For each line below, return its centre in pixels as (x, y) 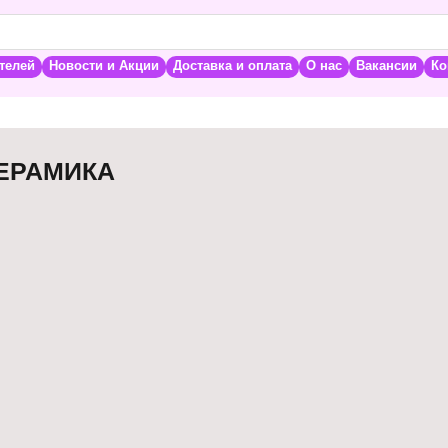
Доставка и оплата (232, 66)
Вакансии (386, 66)
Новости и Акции (103, 66)
